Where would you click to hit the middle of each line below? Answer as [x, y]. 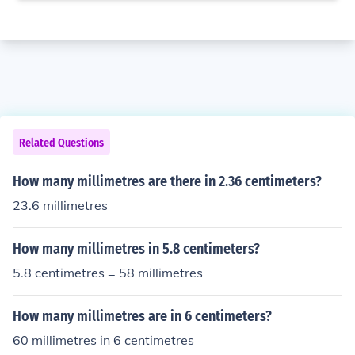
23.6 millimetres [60, 205]
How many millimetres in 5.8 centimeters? [136, 249]
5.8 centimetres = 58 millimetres [108, 273]
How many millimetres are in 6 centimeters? [142, 316]
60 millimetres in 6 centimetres [103, 340]
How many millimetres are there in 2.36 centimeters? [167, 181]
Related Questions [61, 143]
